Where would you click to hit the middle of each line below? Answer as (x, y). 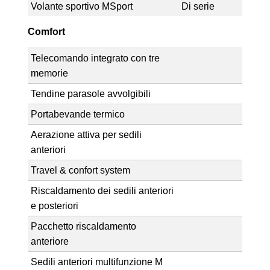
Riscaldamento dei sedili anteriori (102, 190)
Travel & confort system (80, 170)
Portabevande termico (77, 114)
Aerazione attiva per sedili (86, 134)
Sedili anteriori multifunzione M (96, 262)
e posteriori (54, 206)
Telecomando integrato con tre (95, 58)
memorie (49, 73)
